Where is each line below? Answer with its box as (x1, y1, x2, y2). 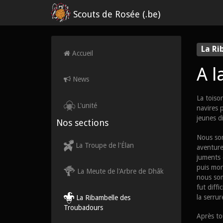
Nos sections (56, 117, 109, 128)
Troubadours (64, 203, 103, 212)
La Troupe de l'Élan (74, 141, 134, 149)
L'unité (75, 101, 97, 110)
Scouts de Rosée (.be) (70, 8, 160, 19)
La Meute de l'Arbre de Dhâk (75, 167, 164, 175)
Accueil (70, 49, 93, 57)
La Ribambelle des (74, 193, 130, 202)
